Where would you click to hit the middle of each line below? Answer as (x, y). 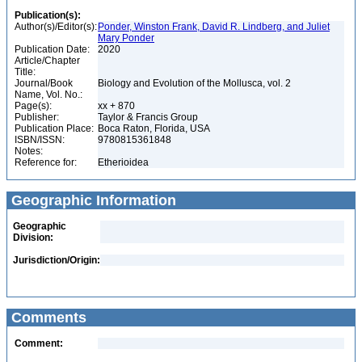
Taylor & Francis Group (149, 117)
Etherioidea (124, 162)
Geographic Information (92, 200)
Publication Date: (52, 49)
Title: (25, 72)
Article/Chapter (47, 61)
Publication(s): (48, 15)
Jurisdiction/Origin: (57, 260)
